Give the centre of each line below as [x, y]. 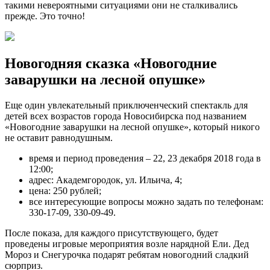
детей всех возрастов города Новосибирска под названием [126, 116]
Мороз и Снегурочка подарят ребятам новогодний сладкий [127, 254]
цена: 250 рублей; [65, 190]
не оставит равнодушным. [59, 137]
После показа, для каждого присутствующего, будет [111, 233]
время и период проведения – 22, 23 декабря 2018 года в [145, 158]
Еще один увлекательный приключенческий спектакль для [126, 105]
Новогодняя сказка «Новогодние [111, 63]
